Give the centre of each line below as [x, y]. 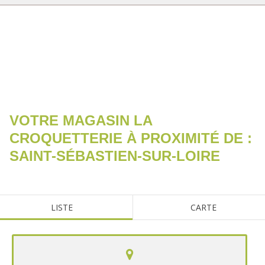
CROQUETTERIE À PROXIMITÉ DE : [131, 138]
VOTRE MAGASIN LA [81, 120]
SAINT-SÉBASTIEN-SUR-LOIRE [115, 156]
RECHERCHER [132, 20]
